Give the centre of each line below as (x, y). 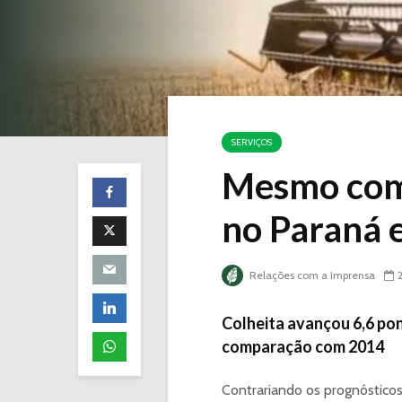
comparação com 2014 (303, 347)
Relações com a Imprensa (311, 275)
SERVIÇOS (252, 142)
